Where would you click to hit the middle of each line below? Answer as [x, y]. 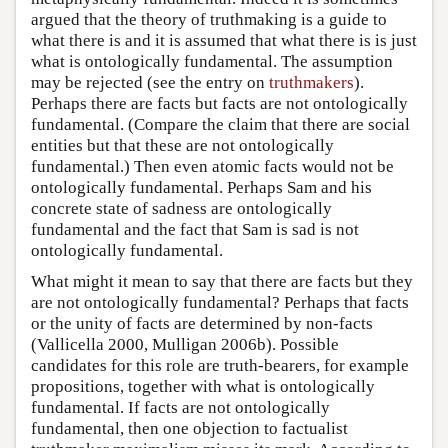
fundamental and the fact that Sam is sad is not [195, 229]
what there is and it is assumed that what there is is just [224, 40]
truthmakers [311, 82]
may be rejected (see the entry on [150, 82]
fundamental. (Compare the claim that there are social [220, 124]
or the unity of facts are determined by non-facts [202, 323]
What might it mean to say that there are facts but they [222, 281]
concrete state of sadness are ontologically [181, 208]
